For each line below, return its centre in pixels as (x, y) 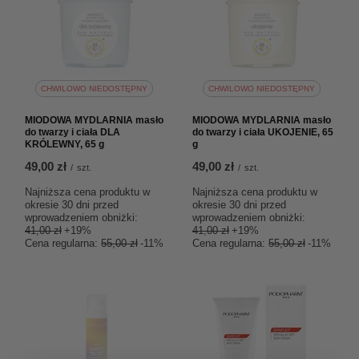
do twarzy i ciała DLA (73, 132)
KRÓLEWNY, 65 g (65, 144)
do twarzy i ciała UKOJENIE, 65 (263, 132)
